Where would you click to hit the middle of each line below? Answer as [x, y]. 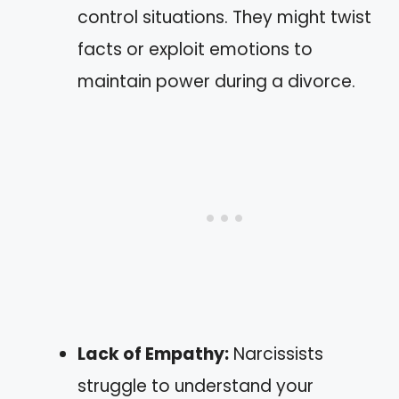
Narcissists [276, 354]
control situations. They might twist [224, 17]
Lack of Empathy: [153, 354]
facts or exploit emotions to [195, 49]
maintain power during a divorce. [216, 81]
